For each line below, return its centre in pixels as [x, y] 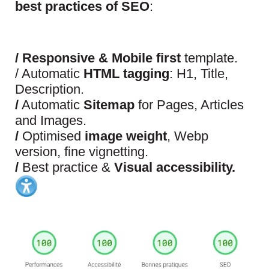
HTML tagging [126, 74]
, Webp [188, 136]
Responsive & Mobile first [101, 58]
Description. [50, 89]
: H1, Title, [199, 74]
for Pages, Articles [189, 105]
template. [209, 58]
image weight [126, 136]
